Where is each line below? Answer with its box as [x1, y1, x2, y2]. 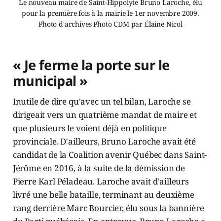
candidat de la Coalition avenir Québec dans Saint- [12, 149, 207, 160]
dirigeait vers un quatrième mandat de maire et [12, 109, 197, 120]
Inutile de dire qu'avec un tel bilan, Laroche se [12, 96, 191, 107]
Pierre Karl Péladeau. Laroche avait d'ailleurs [12, 176, 189, 187]
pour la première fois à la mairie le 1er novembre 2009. [22, 8, 199, 18]
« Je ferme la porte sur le [12, 56, 170, 74]
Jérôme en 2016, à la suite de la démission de [12, 162, 185, 174]
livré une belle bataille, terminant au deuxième [12, 189, 194, 200]
